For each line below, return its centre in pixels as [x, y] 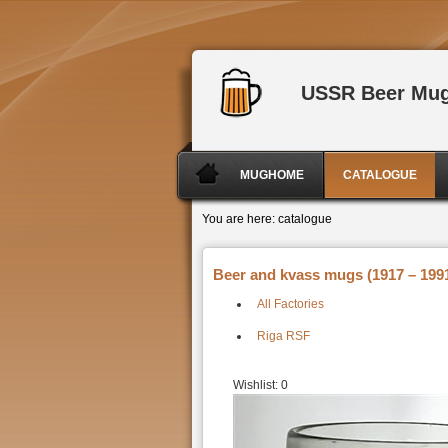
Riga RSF [283, 336]
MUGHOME [272, 175]
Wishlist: [257, 385]
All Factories [290, 304]
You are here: [238, 219]
